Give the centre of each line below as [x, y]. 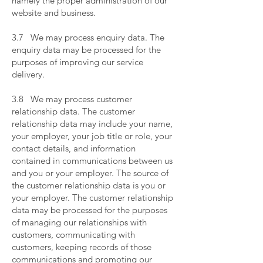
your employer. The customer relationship [92, 198]
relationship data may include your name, [92, 124]
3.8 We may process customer [72, 99]
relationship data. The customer [73, 111]
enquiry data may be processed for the [86, 50]
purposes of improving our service [77, 62]
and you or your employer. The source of [90, 173]
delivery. [29, 74]
